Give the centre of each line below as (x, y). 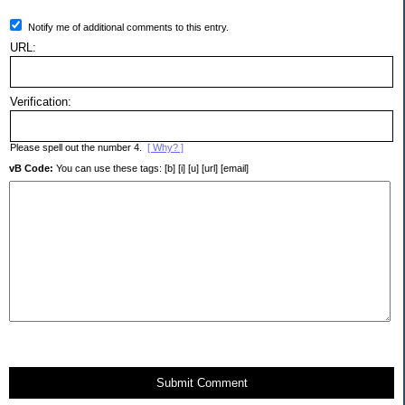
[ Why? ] (165, 147)
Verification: (41, 101)
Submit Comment (202, 382)
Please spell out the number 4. (79, 147)
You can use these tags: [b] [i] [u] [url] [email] (151, 168)
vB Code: (31, 168)
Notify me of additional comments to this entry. (128, 27)
